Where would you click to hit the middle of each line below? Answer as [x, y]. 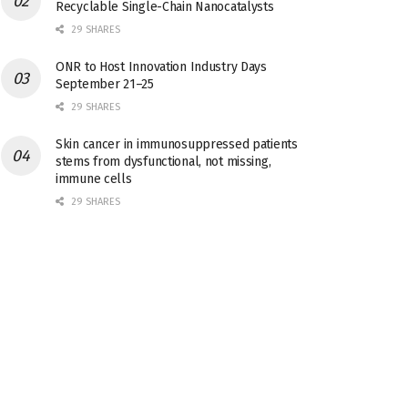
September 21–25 [105, 84]
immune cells [94, 179]
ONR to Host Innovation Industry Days [161, 67]
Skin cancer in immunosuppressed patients [177, 144]
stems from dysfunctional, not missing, [163, 162]
